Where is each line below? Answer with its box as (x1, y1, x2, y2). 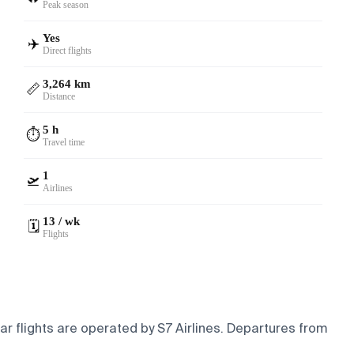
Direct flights (43, 44, 92, 56)
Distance (43, 90, 76, 102)
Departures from (224, 319, 327, 337)
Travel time (43, 136, 85, 148)
